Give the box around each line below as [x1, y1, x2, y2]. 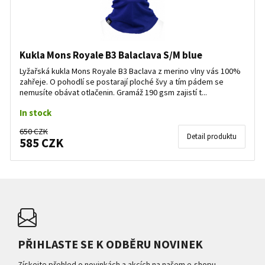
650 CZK [20, 126, 48, 137]
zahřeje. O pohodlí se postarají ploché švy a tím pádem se [20, 76, 224, 87]
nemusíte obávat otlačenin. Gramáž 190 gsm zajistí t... [20, 87, 207, 98]
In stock [20, 107, 51, 118]
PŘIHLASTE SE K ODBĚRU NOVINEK [18, 237, 203, 251]
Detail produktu [187, 131, 237, 141]
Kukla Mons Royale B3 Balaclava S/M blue [20, 49, 202, 62]
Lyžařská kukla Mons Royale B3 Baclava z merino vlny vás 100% [20, 66, 241, 76]
